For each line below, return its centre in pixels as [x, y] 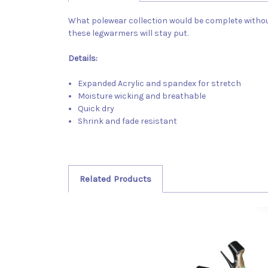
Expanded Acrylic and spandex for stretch [160, 83]
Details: [83, 58]
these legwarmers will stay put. [130, 33]
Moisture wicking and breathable [142, 96]
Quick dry [96, 108]
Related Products [115, 179]
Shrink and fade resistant [128, 121]
